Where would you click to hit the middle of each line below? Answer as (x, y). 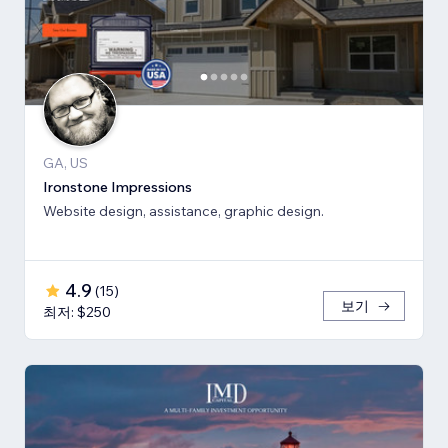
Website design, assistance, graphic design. (183, 211)
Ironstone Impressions (117, 187)
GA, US (65, 163)
